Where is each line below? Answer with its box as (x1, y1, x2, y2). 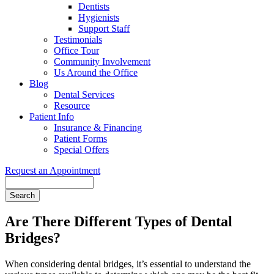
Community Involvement (54, 56, 150, 67)
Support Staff (78, 23, 130, 34)
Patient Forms (54, 133, 107, 144)
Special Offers (54, 144, 109, 155)
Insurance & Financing (54, 122, 142, 133)
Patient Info (29, 111, 74, 122)
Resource (54, 100, 90, 111)
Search (5, 176, 31, 187)
